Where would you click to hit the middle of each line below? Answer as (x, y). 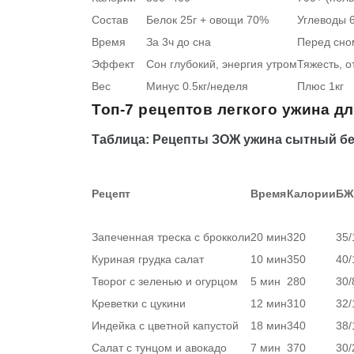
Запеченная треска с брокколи (171, 237)
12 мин (269, 304)
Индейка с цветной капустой (165, 326)
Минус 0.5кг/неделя (197, 87)
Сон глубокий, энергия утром (222, 64)
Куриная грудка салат (148, 260)
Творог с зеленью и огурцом (165, 282)
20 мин (269, 237)
